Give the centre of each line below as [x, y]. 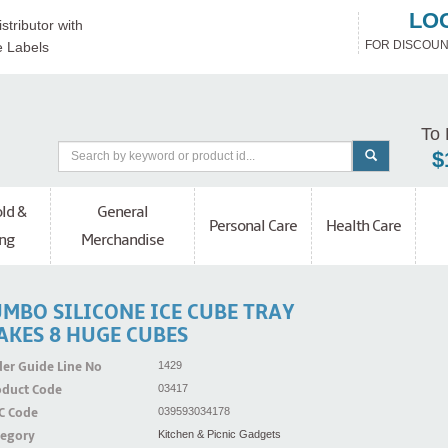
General [122, 212]
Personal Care [253, 226]
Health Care [363, 226]
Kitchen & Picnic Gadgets [219, 434]
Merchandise [122, 240]
